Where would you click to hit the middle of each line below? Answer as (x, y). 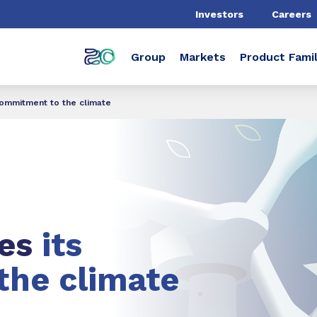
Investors (219, 14)
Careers (292, 14)
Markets (203, 57)
